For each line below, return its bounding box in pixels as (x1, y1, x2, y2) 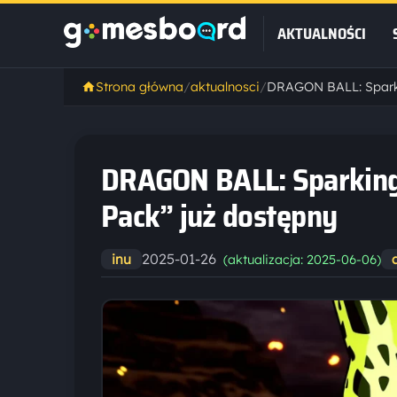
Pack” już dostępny (101, 191, 338, 240)
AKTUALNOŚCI (277, 22, 366, 45)
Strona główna (96, 79, 183, 95)
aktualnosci (191, 79, 260, 95)
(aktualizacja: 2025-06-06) (223, 252, 381, 268)
